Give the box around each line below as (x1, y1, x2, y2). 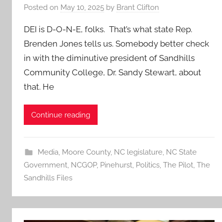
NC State (166, 148, 197, 157)
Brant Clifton (116, 2, 159, 12)
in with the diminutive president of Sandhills (24, 53, 195, 63)
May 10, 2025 (60, 2, 104, 12)
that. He (24, 81, 54, 92)
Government (24, 161, 67, 170)
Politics (136, 161, 160, 170)
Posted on (24, 2, 60, 12)
